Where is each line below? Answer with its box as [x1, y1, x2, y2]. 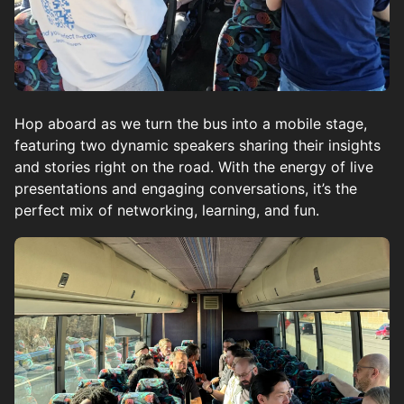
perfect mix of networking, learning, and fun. [14, 200, 319, 219]
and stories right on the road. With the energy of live [14, 157, 373, 176]
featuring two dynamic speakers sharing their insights [14, 135, 381, 154]
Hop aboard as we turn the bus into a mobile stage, [14, 114, 367, 133]
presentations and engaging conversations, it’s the [14, 179, 357, 197]
